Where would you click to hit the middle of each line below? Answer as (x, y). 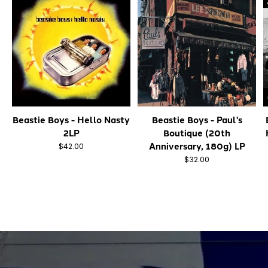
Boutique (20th (197, 133)
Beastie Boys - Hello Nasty (71, 119)
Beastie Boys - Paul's (197, 119)
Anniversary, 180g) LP (197, 146)
